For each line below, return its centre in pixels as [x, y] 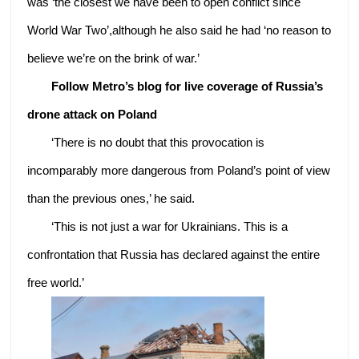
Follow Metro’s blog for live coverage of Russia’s [188, 86]
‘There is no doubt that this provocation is [158, 142]
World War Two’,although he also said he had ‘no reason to [179, 30]
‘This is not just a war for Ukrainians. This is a [170, 226]
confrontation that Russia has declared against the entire [174, 254]
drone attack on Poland [93, 114]
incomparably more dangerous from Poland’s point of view [179, 170]
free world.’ [56, 282]
